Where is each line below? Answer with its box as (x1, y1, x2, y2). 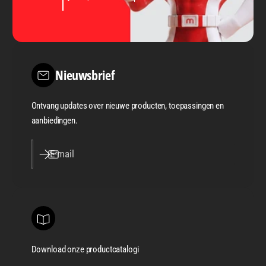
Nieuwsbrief (55, 66, 115, 84)
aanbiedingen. (31, 115, 78, 126)
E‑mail (50, 147, 74, 160)
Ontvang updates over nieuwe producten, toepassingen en (31, 100, 224, 112)
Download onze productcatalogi (31, 243, 139, 255)
